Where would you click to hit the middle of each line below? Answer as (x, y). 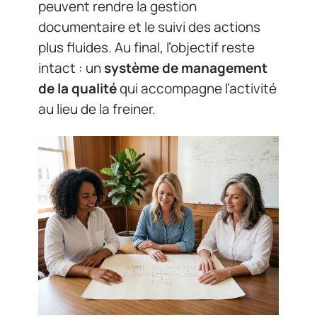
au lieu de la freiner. (97, 109)
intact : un (71, 68)
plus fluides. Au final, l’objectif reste (146, 47)
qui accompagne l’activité (197, 88)
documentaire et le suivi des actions (149, 27)
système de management (186, 68)
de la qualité (77, 88)
